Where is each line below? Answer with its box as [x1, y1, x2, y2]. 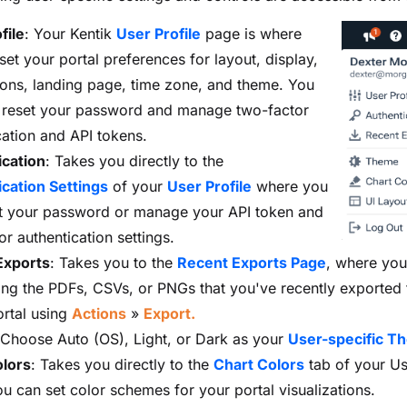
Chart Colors [213, 355, 304, 373]
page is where [201, 25, 302, 43]
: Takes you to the [50, 253, 177, 272]
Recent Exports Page [177, 253, 326, 272]
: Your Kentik [25, 25, 116, 43]
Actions [72, 304, 126, 323]
